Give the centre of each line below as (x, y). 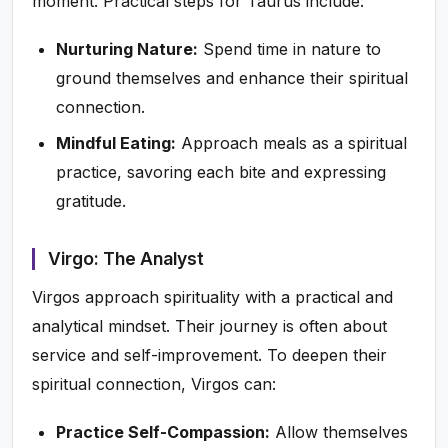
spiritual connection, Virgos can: (154, 383)
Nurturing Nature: (127, 49)
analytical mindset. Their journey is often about (210, 325)
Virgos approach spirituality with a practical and (213, 296)
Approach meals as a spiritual (292, 142)
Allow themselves (339, 431)
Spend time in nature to (290, 49)
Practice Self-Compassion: (163, 431)
